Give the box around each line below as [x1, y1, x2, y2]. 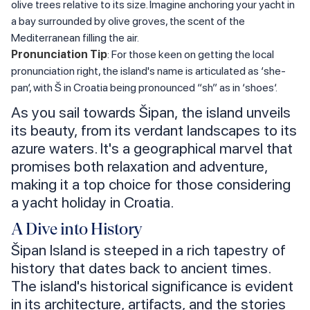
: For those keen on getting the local [107, 48, 274, 62]
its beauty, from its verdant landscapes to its [11, 121, 297, 140]
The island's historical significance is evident [11, 277, 293, 295]
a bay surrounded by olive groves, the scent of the [11, 15, 245, 28]
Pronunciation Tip [11, 48, 107, 62]
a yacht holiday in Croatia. [11, 193, 174, 212]
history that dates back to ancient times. [11, 259, 271, 277]
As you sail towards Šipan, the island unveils [11, 103, 291, 122]
